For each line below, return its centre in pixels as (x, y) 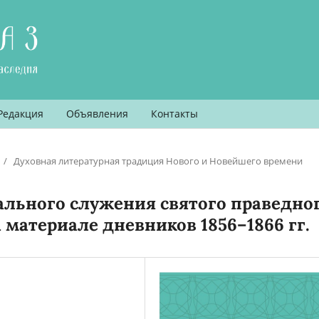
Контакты (174, 113)
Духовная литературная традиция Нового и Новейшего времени (158, 161)
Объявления (97, 113)
